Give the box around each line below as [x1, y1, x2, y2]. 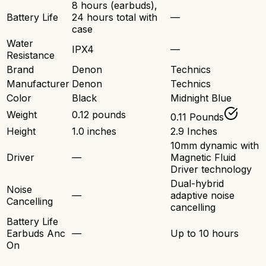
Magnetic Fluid [170, 151, 236, 164]
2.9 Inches [170, 125, 217, 138]
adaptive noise [170, 189, 235, 202]
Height [7, 125, 36, 138]
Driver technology [170, 163, 252, 176]
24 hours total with [72, 11, 157, 24]
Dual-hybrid [170, 178, 224, 190]
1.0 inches [72, 125, 116, 138]
